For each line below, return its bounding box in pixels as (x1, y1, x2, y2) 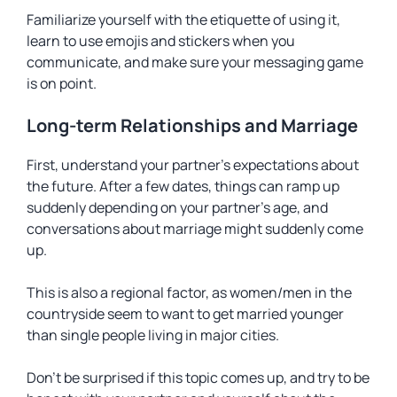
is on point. (27, 74, 97, 93)
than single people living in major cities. (27, 325, 279, 345)
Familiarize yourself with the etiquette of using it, (27, 10, 340, 29)
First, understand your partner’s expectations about (27, 155, 359, 175)
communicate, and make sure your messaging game (27, 52, 363, 72)
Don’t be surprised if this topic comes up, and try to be (27, 368, 370, 387)
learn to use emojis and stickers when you (27, 31, 295, 51)
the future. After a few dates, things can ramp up (27, 176, 339, 196)
